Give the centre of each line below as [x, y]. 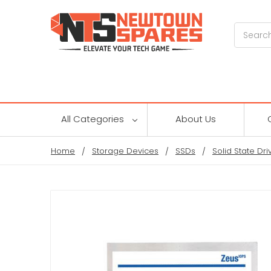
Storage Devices [125, 151]
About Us [196, 119]
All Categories [93, 119]
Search [250, 29]
